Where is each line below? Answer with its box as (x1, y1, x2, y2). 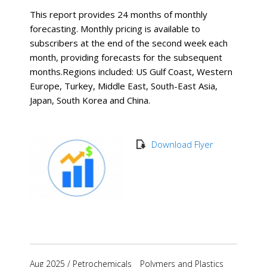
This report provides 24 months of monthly (30, 8, 207, 20)
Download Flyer (151, 138, 213, 150)
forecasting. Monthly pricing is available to (30, 22, 200, 35)
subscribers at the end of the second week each (30, 36, 228, 49)
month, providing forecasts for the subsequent (30, 51, 222, 63)
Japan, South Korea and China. (30, 94, 150, 106)
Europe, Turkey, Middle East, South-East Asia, (30, 79, 218, 92)
